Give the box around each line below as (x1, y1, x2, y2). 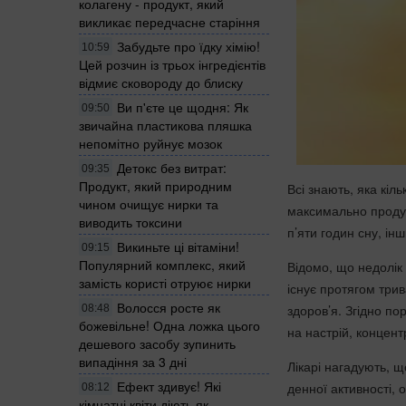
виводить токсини (79, 212, 182, 231)
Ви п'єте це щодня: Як (117, 97, 248, 116)
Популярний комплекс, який (79, 255, 246, 274)
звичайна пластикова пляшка (79, 115, 252, 134)
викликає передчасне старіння (79, 12, 260, 31)
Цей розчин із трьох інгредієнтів (79, 54, 266, 73)
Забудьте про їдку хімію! (117, 36, 260, 55)
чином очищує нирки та (79, 194, 218, 213)
